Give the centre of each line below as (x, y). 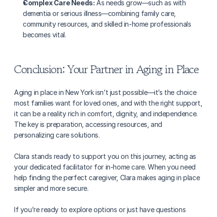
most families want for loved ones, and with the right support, (108, 103)
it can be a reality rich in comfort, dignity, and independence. (106, 114)
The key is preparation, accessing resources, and (88, 124)
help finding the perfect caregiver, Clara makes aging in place (107, 178)
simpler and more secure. (51, 188)
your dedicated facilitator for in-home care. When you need (105, 167)
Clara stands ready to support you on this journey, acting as (105, 156)
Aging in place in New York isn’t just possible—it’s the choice (105, 92)
